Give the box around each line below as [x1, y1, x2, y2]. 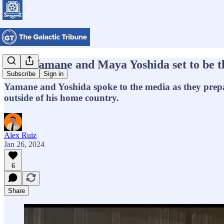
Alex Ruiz [4, 130, 36, 139]
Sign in [43, 70, 63, 78]
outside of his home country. [4, 92, 119, 103]
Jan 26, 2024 [4, 139, 44, 148]
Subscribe [6, 70, 35, 78]
